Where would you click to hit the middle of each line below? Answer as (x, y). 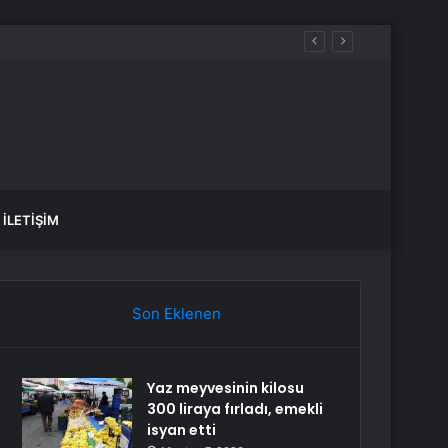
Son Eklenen (176, 313)
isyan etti (182, 430)
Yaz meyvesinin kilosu (226, 388)
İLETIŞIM (31, 220)
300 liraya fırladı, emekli (235, 409)
